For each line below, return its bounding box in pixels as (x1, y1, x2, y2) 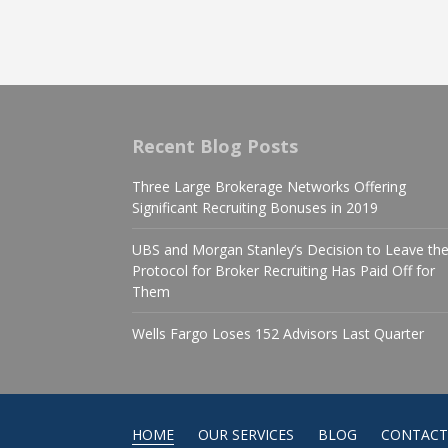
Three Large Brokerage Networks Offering (132, 176, 406, 196)
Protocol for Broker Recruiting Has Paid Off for (132, 260, 435, 280)
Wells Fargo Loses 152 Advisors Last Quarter (132, 323, 424, 343)
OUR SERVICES (198, 424, 294, 444)
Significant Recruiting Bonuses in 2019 (132, 197, 378, 217)
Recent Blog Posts (132, 133, 298, 158)
